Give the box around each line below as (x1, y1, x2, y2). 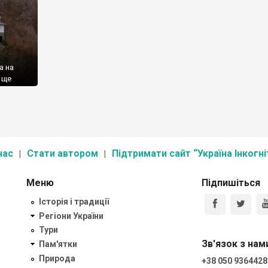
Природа (39, 253, 75, 263)
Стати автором (27, 148, 98, 159)
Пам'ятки (39, 239, 77, 249)
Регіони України (39, 211, 103, 221)
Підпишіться (201, 177, 260, 188)
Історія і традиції (39, 196, 109, 206)
